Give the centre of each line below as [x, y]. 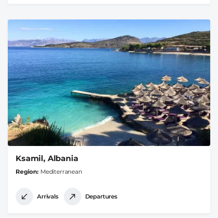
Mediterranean [61, 171]
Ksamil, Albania [47, 158]
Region [27, 171]
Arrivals [48, 197]
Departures [101, 197]
